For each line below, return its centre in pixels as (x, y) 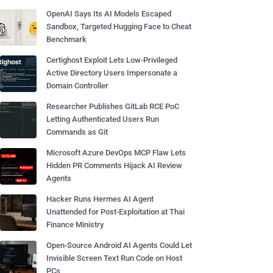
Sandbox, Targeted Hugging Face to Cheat (119, 27)
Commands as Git (77, 132)
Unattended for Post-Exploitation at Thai (115, 212)
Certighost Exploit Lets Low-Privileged (112, 60)
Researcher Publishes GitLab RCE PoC (113, 106)
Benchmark (66, 39)
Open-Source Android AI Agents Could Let (119, 245)
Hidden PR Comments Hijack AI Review (114, 165)
